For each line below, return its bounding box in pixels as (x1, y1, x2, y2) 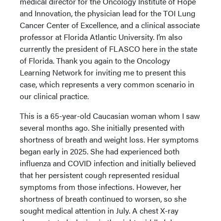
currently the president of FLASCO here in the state (20, 43, 197, 54)
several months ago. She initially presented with (20, 122, 184, 133)
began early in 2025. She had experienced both (20, 146, 180, 157)
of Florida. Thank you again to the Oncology (20, 55, 170, 66)
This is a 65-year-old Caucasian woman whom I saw (20, 110, 200, 121)
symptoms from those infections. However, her (20, 181, 182, 192)
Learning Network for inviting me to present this (20, 67, 186, 78)
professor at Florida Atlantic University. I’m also (20, 31, 183, 42)
